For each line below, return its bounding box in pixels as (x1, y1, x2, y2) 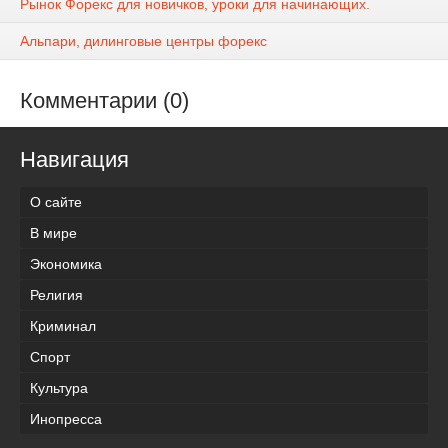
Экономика (30, 255, 102, 272)
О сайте (30, 193, 82, 210)
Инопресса (30, 410, 102, 427)
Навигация (20, 147, 129, 173)
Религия (30, 286, 83, 303)
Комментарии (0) (20, 88, 189, 114)
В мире (30, 224, 77, 241)
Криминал (30, 317, 96, 334)
